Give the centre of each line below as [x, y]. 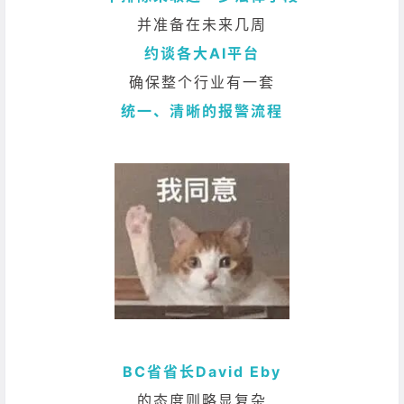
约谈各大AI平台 [202, 53]
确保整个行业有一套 [202, 82]
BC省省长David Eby [202, 371]
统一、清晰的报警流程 [202, 110]
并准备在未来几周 [202, 24]
